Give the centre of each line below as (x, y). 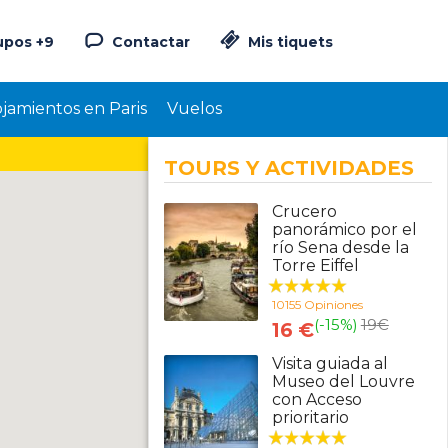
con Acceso (316, 399)
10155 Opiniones (317, 304)
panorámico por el (344, 229)
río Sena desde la (340, 247)
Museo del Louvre (343, 381)
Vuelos (194, 108)
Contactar (149, 42)
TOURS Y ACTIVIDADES (289, 168)
